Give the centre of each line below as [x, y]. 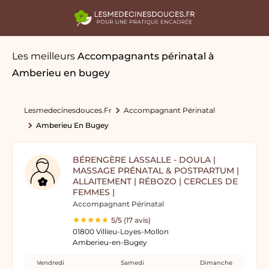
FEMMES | [94, 192]
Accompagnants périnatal [142, 56]
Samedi [132, 263]
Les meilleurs [45, 56]
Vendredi [50, 263]
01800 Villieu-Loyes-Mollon [121, 231]
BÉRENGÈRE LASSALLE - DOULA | [144, 160]
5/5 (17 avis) [131, 220]
